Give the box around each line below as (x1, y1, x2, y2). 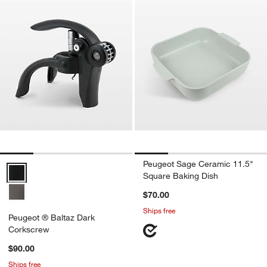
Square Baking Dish (143, 170, 218, 181)
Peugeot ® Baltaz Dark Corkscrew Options (7, 163, 169, 175)
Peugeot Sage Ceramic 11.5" (143, 158, 253, 169)
